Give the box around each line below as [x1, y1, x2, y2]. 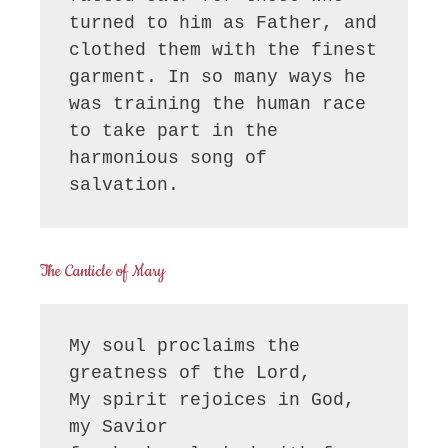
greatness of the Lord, [69, 362, 323, 383]
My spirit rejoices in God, [69, 389, 356, 410]
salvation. [69, 175, 180, 196]
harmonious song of [69, 148, 268, 169]
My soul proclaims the [69, 335, 301, 356]
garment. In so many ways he [69, 67, 367, 88]
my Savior [69, 416, 169, 437]
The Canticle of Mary [40, 259, 165, 282]
